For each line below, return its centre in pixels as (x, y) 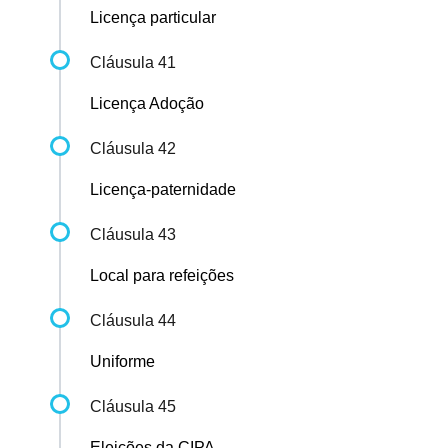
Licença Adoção (147, 104)
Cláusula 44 (133, 321)
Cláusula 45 (133, 407)
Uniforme (122, 362)
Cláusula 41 (133, 63)
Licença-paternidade (163, 190)
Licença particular (153, 18)
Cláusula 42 (133, 149)
